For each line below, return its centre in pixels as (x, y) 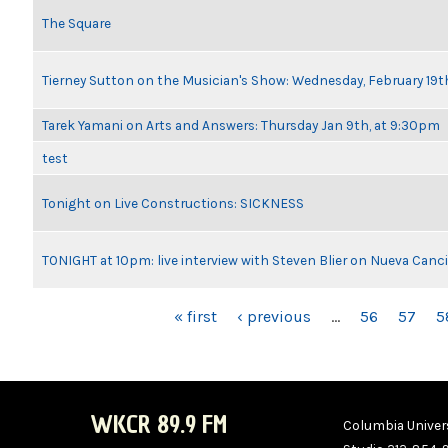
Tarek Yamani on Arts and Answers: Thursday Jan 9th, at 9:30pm (241, 125)
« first (195, 316)
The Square (76, 23)
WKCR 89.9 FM (158, 424)
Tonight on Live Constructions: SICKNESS (173, 203)
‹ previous (273, 316)
